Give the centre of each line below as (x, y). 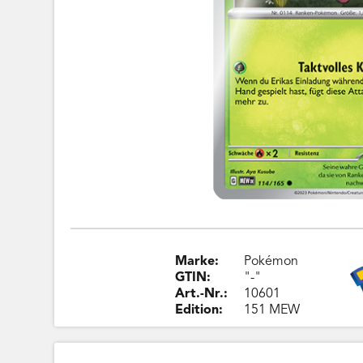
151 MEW (272, 310)
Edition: (199, 310)
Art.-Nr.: (202, 294)
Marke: (197, 262)
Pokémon (271, 262)
